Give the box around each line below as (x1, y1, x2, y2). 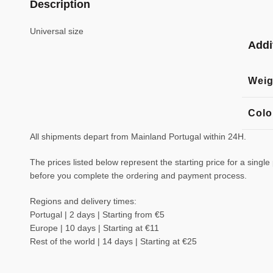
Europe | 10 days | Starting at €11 (29, 223, 159, 233)
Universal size (29, 26, 83, 36)
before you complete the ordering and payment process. (29, 171, 247, 180)
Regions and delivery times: (29, 196, 136, 206)
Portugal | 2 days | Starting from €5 (29, 210, 165, 219)
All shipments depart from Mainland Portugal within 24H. (29, 132, 246, 141)
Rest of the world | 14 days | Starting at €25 (29, 236, 197, 246)
